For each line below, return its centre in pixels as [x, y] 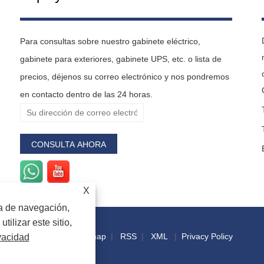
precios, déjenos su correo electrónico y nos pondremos [125, 76]
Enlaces [46, 236]
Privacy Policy [207, 236]
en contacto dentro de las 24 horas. [86, 94]
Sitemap [90, 236]
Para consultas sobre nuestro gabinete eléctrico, [110, 41]
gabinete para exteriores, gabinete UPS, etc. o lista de [121, 59]
